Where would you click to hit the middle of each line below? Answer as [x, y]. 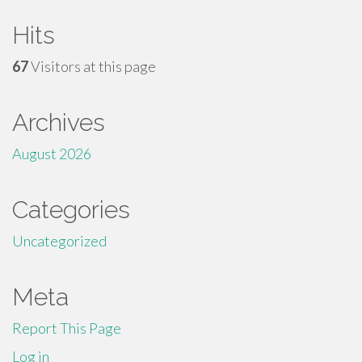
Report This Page [67, 328]
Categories [71, 209]
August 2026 [52, 153]
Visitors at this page [92, 66]
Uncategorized [59, 240]
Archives [59, 122]
